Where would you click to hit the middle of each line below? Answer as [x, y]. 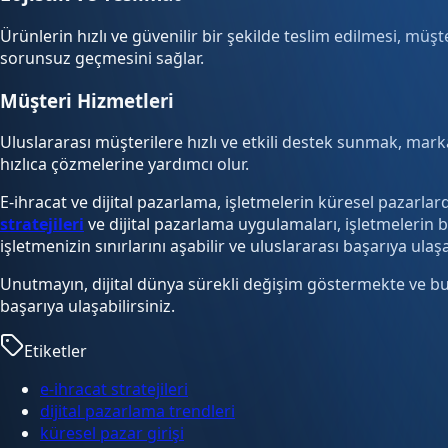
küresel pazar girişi [112, 433]
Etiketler [55, 351]
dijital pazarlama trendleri [137, 411]
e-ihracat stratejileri [114, 389]
